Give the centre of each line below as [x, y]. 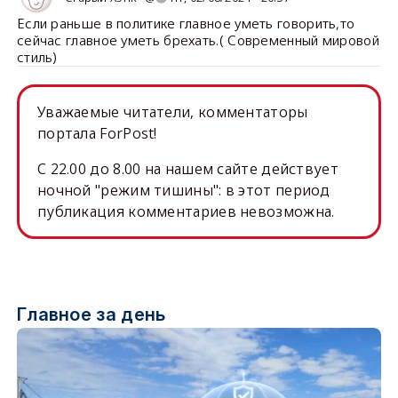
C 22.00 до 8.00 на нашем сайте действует [187, 169]
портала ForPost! [97, 133]
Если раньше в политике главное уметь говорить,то [186, 23]
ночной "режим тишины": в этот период [183, 190]
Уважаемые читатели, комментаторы [172, 112]
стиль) [37, 57]
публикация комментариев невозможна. [186, 211]
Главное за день [91, 314]
